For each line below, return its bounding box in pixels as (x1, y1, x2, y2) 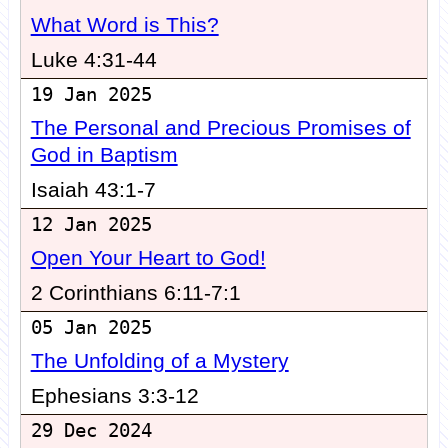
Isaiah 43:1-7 (30, 178, 156, 203)
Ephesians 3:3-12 (30, 384, 199, 409)
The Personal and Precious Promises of (30, 116, 411, 141)
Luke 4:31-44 (30, 48, 157, 73)
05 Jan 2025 (30, 317, 152, 339)
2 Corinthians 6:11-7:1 (30, 281, 241, 306)
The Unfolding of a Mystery (30, 349, 289, 374)
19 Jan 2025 (30, 84, 152, 106)
